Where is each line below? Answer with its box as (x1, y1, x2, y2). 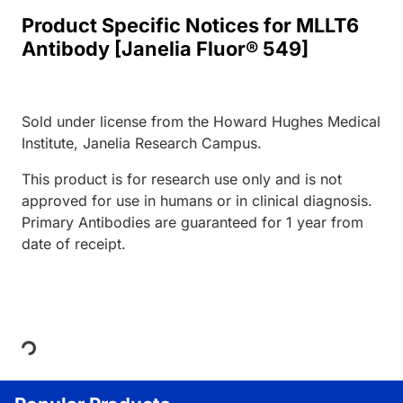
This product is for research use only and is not (22, 170, 342, 189)
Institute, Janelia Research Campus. (22, 134, 262, 153)
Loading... (19, 344, 91, 381)
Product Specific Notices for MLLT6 (22, 13, 359, 38)
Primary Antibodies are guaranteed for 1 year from (22, 213, 363, 232)
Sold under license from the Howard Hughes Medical (22, 112, 381, 131)
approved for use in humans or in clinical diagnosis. (22, 192, 372, 210)
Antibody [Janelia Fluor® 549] (22, 37, 309, 61)
